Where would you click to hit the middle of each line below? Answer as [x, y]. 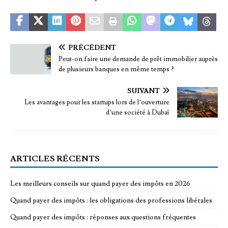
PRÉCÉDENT [92, 48]
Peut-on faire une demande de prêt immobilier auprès [138, 59]
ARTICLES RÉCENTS [55, 159]
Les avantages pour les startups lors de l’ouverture [97, 102]
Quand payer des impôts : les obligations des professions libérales [111, 200]
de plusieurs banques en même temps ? [116, 69]
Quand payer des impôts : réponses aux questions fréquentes [103, 217]
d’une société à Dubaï [138, 112]
